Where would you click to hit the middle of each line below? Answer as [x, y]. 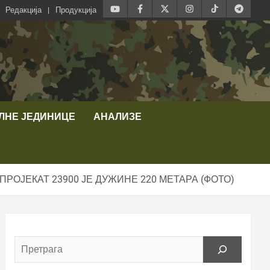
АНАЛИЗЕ [118, 116]
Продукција [76, 10]
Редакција [24, 10]
